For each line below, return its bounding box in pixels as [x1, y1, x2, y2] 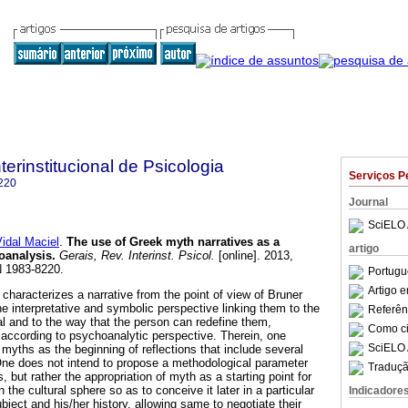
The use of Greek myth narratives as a [66, 235, 280, 250]
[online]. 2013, [215, 249, 293, 263]
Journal [349, 196, 388, 209]
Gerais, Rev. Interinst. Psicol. [56, 249, 215, 263]
